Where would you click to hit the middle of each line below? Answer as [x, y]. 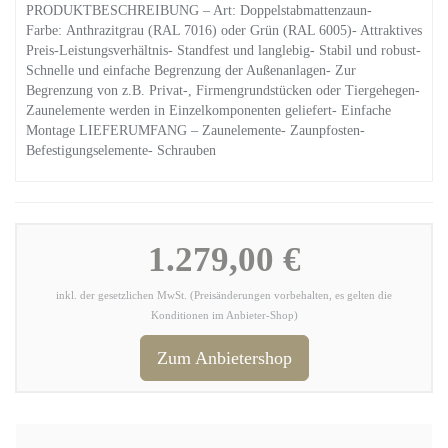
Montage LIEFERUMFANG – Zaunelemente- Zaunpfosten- [195, 130]
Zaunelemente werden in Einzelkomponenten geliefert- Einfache [208, 110]
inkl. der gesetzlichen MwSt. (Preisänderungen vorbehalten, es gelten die [224, 295]
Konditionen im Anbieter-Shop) [224, 315]
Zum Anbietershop [224, 358]
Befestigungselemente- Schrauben [121, 150]
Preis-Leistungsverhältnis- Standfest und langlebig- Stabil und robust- [223, 50]
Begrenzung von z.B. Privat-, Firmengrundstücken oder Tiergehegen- [223, 90]
